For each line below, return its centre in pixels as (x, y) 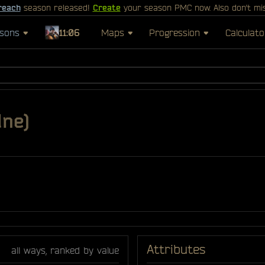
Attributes (176, 249)
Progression (175, 32)
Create (106, 8)
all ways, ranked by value (65, 250)
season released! (56, 8)
